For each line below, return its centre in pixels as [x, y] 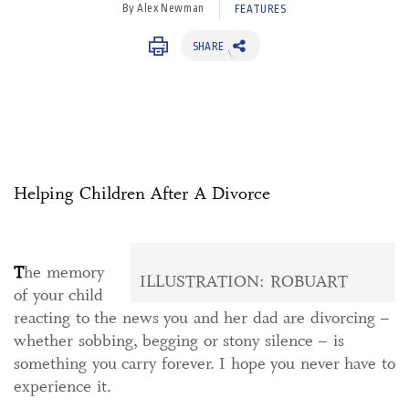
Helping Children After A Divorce [142, 194]
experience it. [63, 386]
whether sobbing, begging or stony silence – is [179, 341]
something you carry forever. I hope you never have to [204, 363]
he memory [64, 272]
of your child [58, 295]
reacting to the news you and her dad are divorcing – [202, 318]
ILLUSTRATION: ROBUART [244, 281]
